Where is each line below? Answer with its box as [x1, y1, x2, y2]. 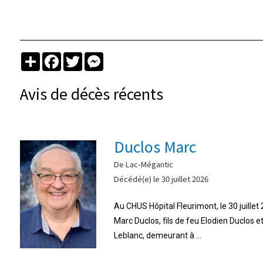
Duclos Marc [113, 135, 196, 157]
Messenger [103, 51, 146, 62]
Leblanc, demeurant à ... [113, 230, 201, 240]
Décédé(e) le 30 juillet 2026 [113, 173, 208, 184]
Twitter [82, 51, 109, 62]
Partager [39, 51, 73, 62]
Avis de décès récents [19, 82, 163, 104]
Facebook [60, 51, 99, 62]
